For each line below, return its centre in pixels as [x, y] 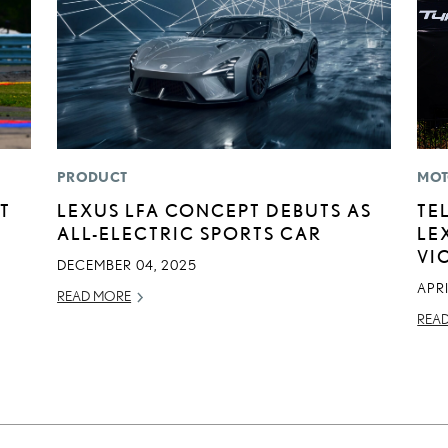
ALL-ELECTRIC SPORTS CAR [190, 233]
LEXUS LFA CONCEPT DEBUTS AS [215, 210]
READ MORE [94, 296]
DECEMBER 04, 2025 [127, 265]
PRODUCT [92, 177]
